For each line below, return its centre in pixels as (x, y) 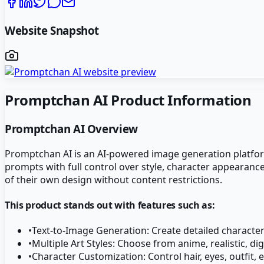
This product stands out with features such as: (110, 205)
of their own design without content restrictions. (113, 179)
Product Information (179, 100)
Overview (111, 129)
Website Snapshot (52, 30)
